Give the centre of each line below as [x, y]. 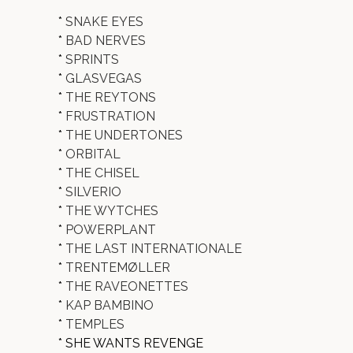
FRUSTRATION [110, 116]
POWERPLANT [111, 230]
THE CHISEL [102, 173]
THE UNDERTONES [124, 135]
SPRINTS [92, 59]
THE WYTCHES [112, 211]
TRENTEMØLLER [118, 268]
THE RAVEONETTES [127, 286]
